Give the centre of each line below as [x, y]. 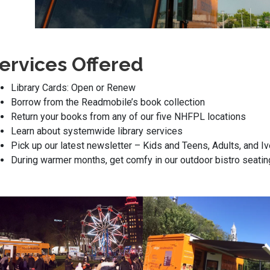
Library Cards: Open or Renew [73, 87]
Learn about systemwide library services [97, 131]
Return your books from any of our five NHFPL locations [128, 116]
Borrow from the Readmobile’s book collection [108, 102]
